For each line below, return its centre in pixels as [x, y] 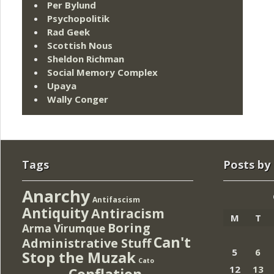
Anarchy [56, 196]
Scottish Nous [80, 46]
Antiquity [55, 213]
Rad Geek [68, 32]
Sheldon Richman [86, 59]
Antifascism [116, 199]
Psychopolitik [78, 19]
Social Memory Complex [102, 72]
